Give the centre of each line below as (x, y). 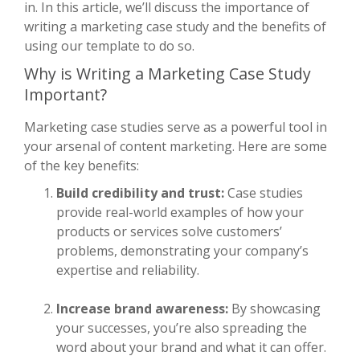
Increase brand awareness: (142, 308)
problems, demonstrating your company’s (182, 250)
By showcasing (274, 308)
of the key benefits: (82, 165)
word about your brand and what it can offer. (191, 347)
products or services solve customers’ (169, 231)
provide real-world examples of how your (180, 212)
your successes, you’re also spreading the (182, 327)
